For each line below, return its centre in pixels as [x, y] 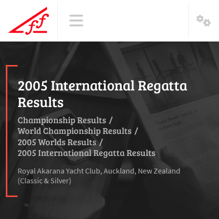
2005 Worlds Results [57, 142]
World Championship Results [75, 131]
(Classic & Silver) [44, 181]
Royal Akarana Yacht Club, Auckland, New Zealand [99, 171]
